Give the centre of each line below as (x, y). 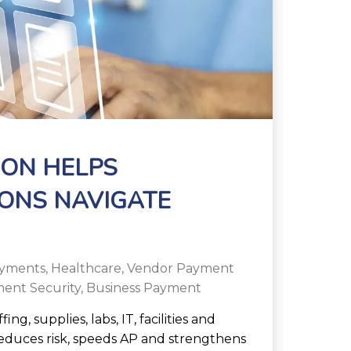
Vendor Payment (181, 268)
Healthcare (86, 268)
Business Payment (144, 288)
